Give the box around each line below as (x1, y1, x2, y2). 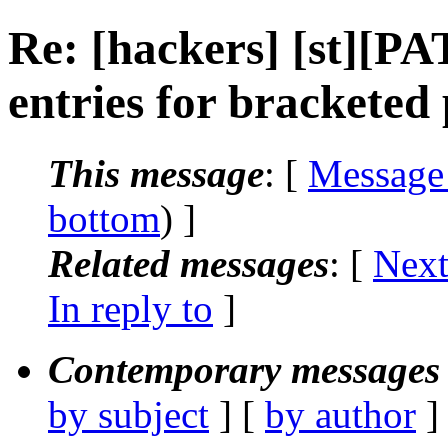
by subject (48, 392, 209, 436)
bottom (48, 196, 160, 240)
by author (265, 392, 416, 436)
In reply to (48, 286, 213, 330)
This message (48, 151, 264, 195)
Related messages (48, 241, 329, 285)
